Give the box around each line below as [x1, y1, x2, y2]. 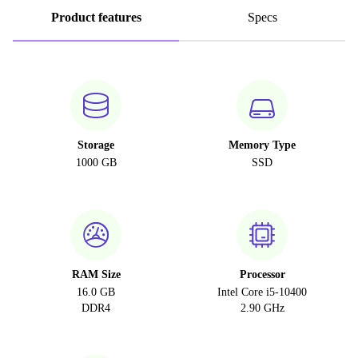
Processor [239, 268, 285, 280]
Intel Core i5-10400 [217, 286, 307, 298]
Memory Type [229, 139, 296, 151]
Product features [50, 10, 141, 24]
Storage [78, 139, 114, 151]
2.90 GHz [240, 302, 284, 314]
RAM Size [71, 268, 121, 280]
